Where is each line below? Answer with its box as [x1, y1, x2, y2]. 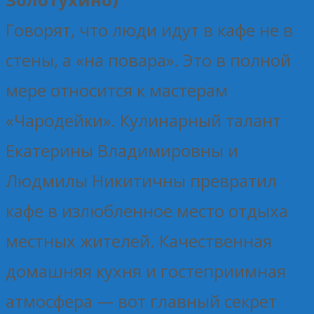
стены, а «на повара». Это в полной [6, 48, 291, 71]
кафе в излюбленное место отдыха [6, 198, 288, 222]
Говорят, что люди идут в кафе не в [6, 18, 293, 41]
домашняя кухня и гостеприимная [6, 259, 286, 282]
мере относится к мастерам [6, 78, 228, 102]
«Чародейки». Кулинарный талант [6, 108, 281, 132]
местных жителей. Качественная [6, 228, 272, 252]
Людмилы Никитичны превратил [6, 168, 277, 192]
